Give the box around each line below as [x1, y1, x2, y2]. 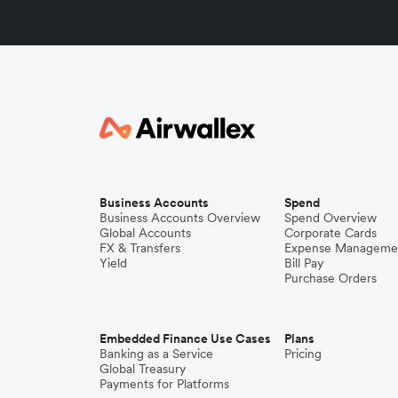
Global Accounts [99, 224, 191, 241]
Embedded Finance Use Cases [99, 330, 271, 346]
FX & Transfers [99, 239, 180, 256]
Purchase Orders [284, 269, 377, 286]
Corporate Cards [284, 224, 377, 241]
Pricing [284, 345, 322, 362]
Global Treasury [99, 360, 186, 377]
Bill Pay [284, 254, 323, 271]
